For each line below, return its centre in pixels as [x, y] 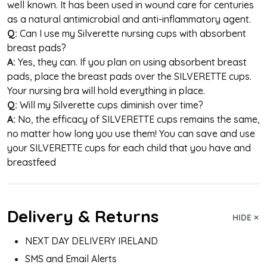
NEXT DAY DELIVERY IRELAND [91, 240]
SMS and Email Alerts [71, 258]
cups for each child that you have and [167, 148]
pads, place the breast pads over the [91, 76]
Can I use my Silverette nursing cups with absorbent [133, 33]
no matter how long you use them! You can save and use [131, 133]
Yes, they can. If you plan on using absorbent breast [131, 62]
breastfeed [32, 162]
